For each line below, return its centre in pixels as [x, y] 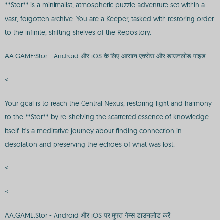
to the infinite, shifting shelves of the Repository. [78, 32]
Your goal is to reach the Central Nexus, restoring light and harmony [108, 103]
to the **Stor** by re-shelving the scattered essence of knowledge [107, 117]
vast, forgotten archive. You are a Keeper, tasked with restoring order [109, 19]
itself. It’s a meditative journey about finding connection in [93, 131]
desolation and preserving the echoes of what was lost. [90, 144]
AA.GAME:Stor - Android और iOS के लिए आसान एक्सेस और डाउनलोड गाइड [105, 56]
